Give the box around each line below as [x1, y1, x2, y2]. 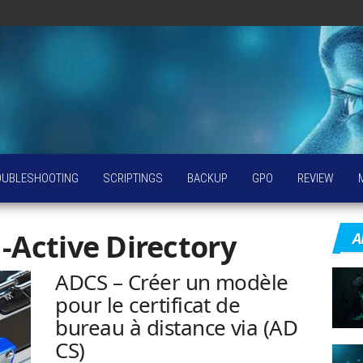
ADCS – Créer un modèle [55, 267, 288, 297]
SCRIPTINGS [103, 171, 163, 186]
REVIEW [297, 171, 334, 186]
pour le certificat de [55, 290, 241, 319]
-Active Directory [2, 227, 236, 267]
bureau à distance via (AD [55, 313, 298, 342]
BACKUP [187, 171, 228, 186]
